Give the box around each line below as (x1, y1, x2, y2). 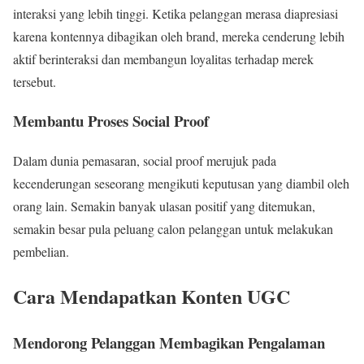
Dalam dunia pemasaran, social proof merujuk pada (13, 152, 276, 170)
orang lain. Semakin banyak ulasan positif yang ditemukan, (13, 197, 315, 215)
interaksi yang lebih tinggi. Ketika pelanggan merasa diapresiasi (13, 4, 338, 22)
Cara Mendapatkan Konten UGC (13, 282, 290, 311)
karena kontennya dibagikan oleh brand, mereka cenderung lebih (13, 27, 344, 45)
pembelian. (13, 243, 69, 261)
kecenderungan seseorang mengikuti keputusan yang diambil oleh (13, 175, 349, 193)
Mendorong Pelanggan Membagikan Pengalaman (13, 331, 325, 353)
